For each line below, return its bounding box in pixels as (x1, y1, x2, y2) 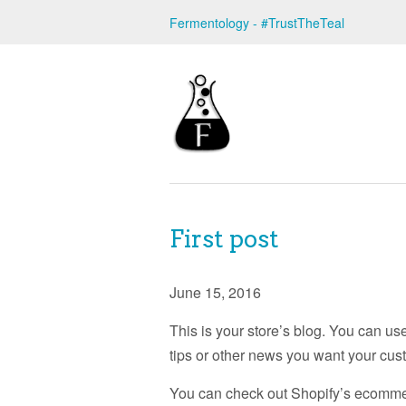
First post (169, 225, 279, 253)
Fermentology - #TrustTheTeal (169, 13, 344, 32)
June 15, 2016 (169, 282, 261, 303)
